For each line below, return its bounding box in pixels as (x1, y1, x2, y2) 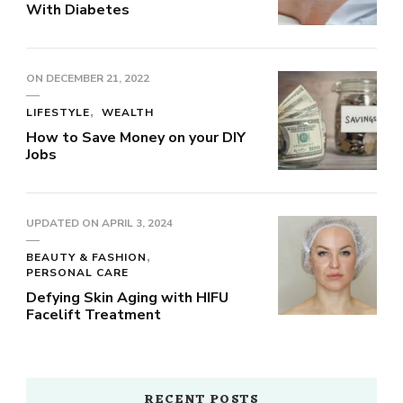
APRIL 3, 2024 (102, 215, 173, 230)
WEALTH (102, 104, 154, 120)
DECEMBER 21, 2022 (46, 70, 149, 85)
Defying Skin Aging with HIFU (26, 287, 228, 308)
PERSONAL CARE (26, 264, 129, 280)
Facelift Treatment (26, 304, 161, 325)
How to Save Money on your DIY (26, 127, 246, 148)
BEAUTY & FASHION (26, 249, 147, 264)
